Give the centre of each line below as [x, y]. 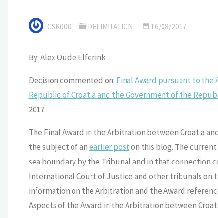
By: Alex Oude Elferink [67, 58]
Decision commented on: [72, 81]
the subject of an [59, 147]
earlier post [109, 147]
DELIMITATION [110, 27]
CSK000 [59, 27]
